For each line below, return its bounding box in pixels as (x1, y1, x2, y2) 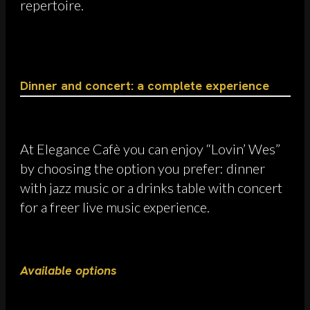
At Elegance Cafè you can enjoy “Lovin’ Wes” (20, 140, 280, 157)
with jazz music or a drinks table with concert (20, 179, 282, 196)
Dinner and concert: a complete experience (20, 77, 269, 93)
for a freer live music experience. (20, 198, 210, 215)
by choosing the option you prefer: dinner (20, 159, 265, 176)
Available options (20, 262, 117, 278)
